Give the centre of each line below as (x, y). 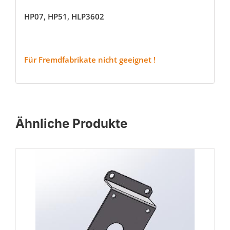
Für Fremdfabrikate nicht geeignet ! (90, 59)
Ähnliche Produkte (71, 124)
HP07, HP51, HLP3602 (64, 16)
